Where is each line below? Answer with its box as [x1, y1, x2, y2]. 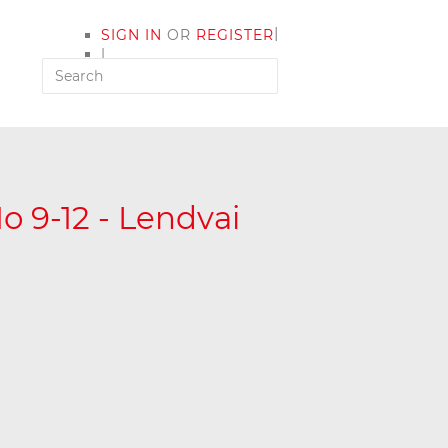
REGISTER [196, 26, 274, 45]
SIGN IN [101, 26, 162, 45]
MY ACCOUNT [101, 64, 209, 83]
